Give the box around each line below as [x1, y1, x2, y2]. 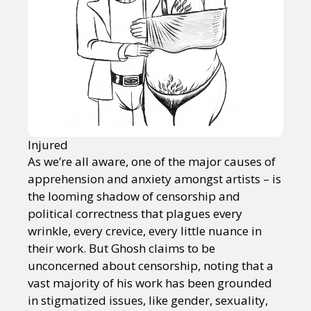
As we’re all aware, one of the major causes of [28, 153, 276, 170]
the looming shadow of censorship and [28, 188, 240, 205]
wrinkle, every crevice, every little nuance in [28, 223, 262, 239]
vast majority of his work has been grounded [28, 275, 272, 292]
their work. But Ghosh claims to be [28, 240, 215, 257]
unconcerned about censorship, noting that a [28, 258, 274, 274]
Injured [28, 137, 68, 153]
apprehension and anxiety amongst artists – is [28, 171, 281, 187]
